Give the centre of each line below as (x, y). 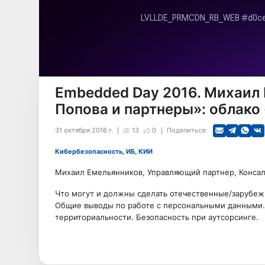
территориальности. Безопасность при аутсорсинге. (156, 217)
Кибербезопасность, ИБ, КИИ (106, 151)
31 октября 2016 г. (84, 130)
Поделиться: (187, 130)
